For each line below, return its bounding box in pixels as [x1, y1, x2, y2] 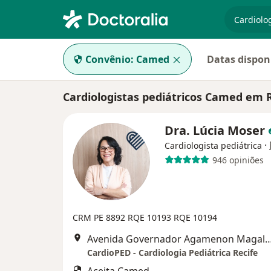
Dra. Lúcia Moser [165, 122, 268, 139]
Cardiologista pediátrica [165, 140, 262, 151]
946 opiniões [212, 154, 264, 166]
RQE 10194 [174, 212, 217, 223]
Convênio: [85, 53, 134, 66]
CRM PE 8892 [73, 212, 128, 223]
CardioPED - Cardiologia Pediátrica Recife [87, 247, 258, 258]
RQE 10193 [128, 212, 174, 223]
